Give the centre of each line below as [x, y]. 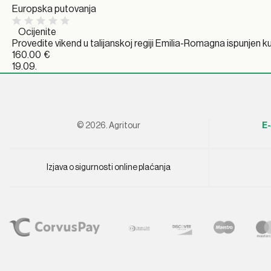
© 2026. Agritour [108, 126]
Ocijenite [37, 32]
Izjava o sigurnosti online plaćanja [108, 168]
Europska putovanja [54, 9]
